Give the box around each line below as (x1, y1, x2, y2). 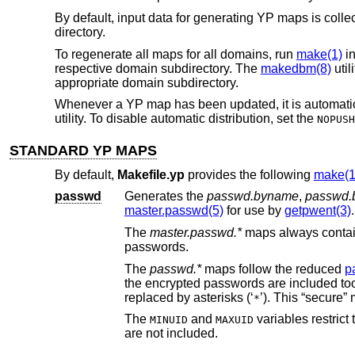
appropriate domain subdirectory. (54, 75, 239, 90)
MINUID (149, 314, 188, 326)
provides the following (184, 167, 314, 181)
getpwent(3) (284, 204, 351, 218)
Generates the (124, 189, 207, 204)
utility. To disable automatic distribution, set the (54, 112, 317, 126)
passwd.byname (206, 189, 299, 204)
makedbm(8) (260, 61, 331, 75)
